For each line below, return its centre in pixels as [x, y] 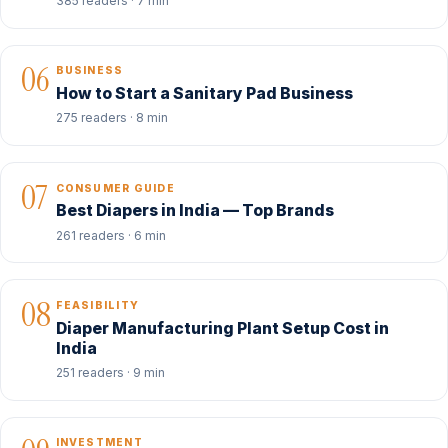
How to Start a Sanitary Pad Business [204, 93]
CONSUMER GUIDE [115, 188]
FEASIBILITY [97, 306]
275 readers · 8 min [111, 118]
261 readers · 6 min [110, 235]
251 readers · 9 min [110, 373]
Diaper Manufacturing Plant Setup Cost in [222, 328]
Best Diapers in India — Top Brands [194, 211]
